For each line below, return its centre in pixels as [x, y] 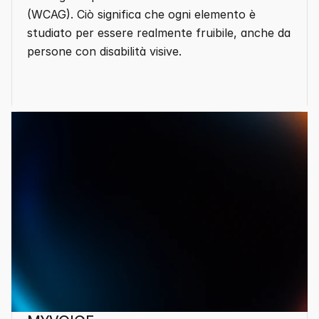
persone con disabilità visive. [104, 51]
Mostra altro [90, 100]
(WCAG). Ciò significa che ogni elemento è [141, 14]
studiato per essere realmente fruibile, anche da [159, 33]
